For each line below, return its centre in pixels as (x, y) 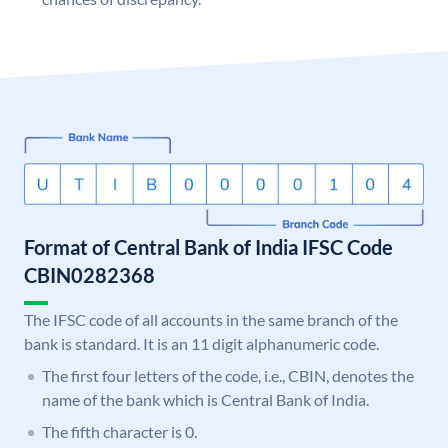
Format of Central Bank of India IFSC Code (208, 247)
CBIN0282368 (89, 275)
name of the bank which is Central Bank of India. (205, 400)
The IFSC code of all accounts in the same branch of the (211, 320)
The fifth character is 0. (119, 432)
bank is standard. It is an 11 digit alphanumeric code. (201, 344)
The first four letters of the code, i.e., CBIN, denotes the (228, 376)
